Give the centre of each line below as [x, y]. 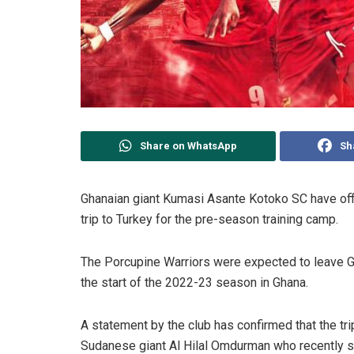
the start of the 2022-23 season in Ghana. [194, 282]
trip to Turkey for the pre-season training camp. [209, 219]
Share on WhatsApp [188, 145]
